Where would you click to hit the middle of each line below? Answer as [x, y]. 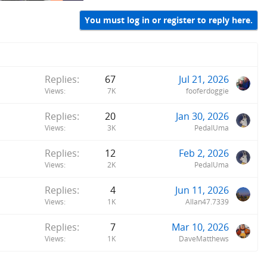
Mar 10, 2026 [200, 227]
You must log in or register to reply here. [169, 20]
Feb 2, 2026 [204, 153]
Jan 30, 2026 [202, 116]
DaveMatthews [204, 238]
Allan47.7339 [207, 201]
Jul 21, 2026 [204, 79]
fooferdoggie [207, 91]
